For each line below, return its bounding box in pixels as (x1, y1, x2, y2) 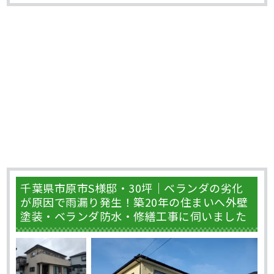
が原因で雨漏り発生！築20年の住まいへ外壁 (20, 193, 248, 210)
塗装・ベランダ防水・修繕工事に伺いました (20, 207, 247, 224)
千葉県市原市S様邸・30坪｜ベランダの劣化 (20, 179, 243, 196)
